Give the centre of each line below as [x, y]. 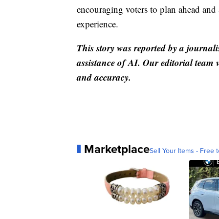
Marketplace [117, 149]
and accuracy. [104, 77]
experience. [98, 23]
